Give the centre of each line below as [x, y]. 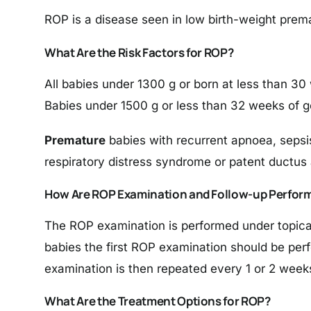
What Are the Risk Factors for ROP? [139, 52]
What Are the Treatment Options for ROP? [158, 301]
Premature [75, 140]
